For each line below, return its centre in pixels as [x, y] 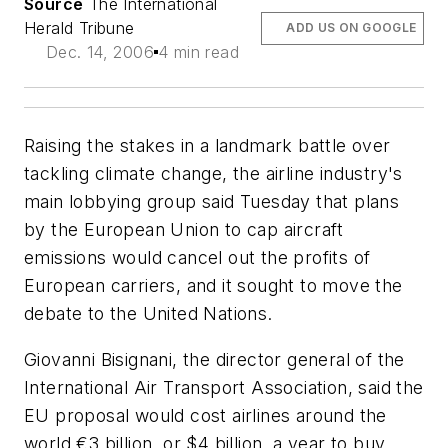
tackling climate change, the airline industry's [213, 174]
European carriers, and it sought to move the [213, 286]
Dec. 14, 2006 [99, 52]
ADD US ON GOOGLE [351, 28]
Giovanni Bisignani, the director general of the [214, 360]
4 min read [198, 52]
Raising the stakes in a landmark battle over [207, 146]
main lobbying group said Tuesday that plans [212, 202]
